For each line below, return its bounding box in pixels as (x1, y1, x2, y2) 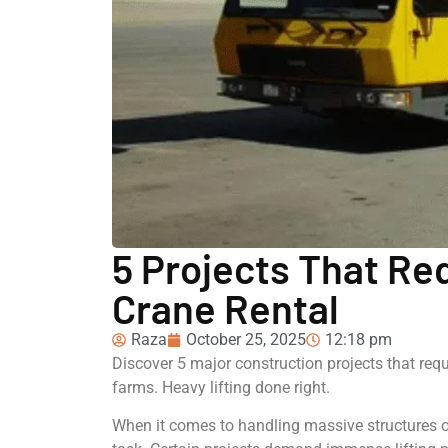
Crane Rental (112, 283, 339, 332)
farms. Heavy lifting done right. (112, 377, 330, 397)
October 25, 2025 (186, 329, 306, 349)
